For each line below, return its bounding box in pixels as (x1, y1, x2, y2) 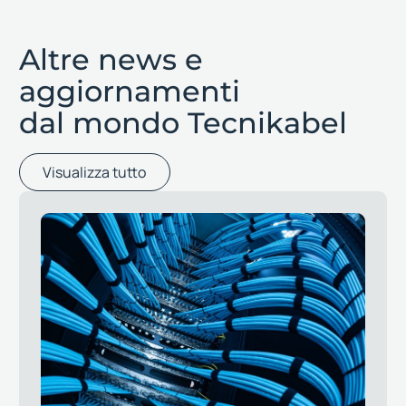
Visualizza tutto (43, 162, 147, 183)
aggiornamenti (18, 73, 240, 110)
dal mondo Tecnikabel (18, 105, 347, 141)
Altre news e (18, 42, 203, 78)
